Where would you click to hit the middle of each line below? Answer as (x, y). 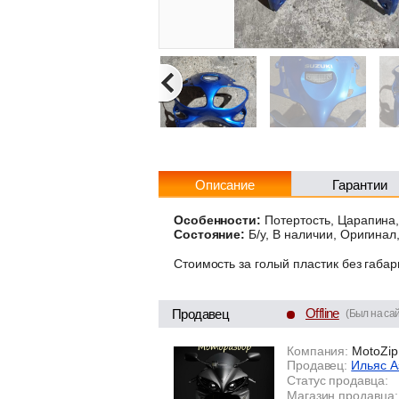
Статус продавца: (338, 380)
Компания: (318, 350)
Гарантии (360, 185)
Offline (322, 313)
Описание (225, 185)
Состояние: (209, 235)
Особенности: (217, 220)
